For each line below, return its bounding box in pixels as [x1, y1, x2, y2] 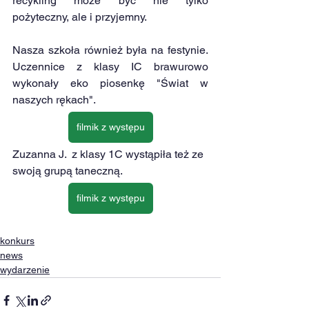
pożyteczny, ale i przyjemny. [12, 10, 147, 23]
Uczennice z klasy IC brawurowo [12, 59, 208, 73]
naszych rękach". [12, 92, 98, 106]
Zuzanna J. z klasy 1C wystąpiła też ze [12, 147, 206, 161]
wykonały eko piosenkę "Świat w [12, 76, 208, 90]
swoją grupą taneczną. [12, 163, 123, 177]
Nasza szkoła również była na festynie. [12, 43, 208, 57]
